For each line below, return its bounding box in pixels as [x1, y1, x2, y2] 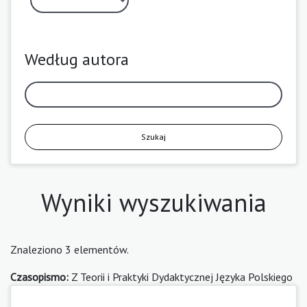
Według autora [25, 48, 129, 70]
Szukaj [141, 131, 166, 142]
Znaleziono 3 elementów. [10, 242, 129, 256]
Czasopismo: [10, 269, 69, 284]
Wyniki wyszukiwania [40, 186, 267, 219]
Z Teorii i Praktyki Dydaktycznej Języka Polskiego [69, 269, 293, 284]
